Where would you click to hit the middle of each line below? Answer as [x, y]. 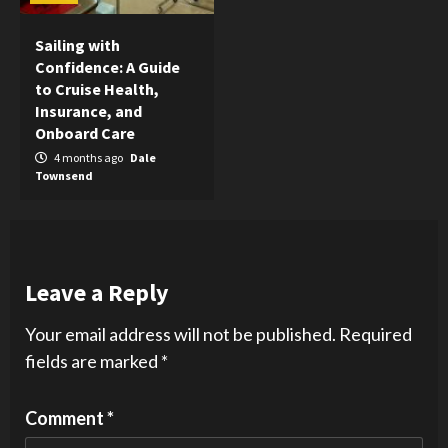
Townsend [64, 175]
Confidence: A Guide [107, 67]
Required [375, 334]
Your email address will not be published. [180, 334]
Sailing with [77, 45]
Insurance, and [88, 111]
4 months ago [88, 157]
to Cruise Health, [97, 89]
